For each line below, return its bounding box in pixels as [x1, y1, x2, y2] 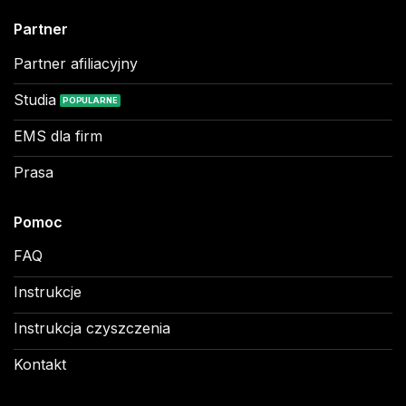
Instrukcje [13, 283, 82, 302]
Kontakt [13, 355, 66, 374]
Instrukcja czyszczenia [13, 319, 170, 338]
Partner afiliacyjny [13, 53, 138, 72]
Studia [13, 90, 56, 109]
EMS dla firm [13, 126, 102, 145]
